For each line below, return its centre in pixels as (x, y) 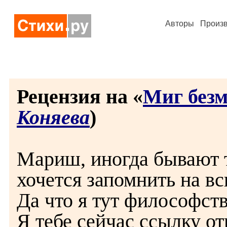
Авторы (180, 24)
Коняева (53, 117)
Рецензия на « (80, 97)
